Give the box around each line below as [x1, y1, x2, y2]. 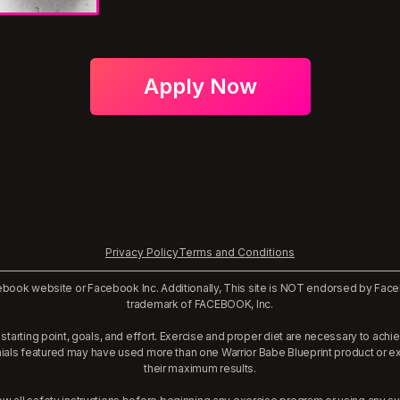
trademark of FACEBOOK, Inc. [127, 297, 273, 312]
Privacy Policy [105, 246, 179, 260]
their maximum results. [144, 362, 256, 376]
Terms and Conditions [179, 246, 295, 260]
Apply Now [143, 73, 257, 100]
